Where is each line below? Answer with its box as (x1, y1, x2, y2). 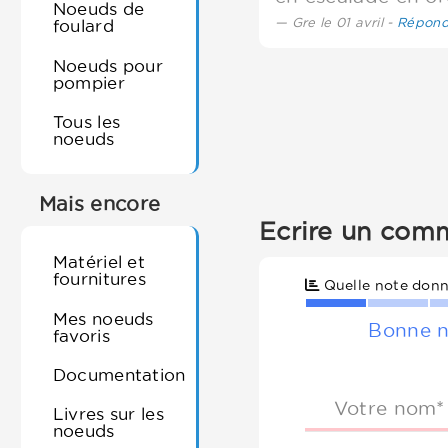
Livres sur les (52, 404, 164, 424)
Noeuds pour (52, 55, 164, 75)
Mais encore (38, 193, 161, 216)
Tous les (52, 111, 121, 131)
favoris (52, 325, 110, 345)
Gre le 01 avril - (291, 15, 397, 29)
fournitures (52, 269, 147, 289)
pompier (52, 72, 125, 92)
